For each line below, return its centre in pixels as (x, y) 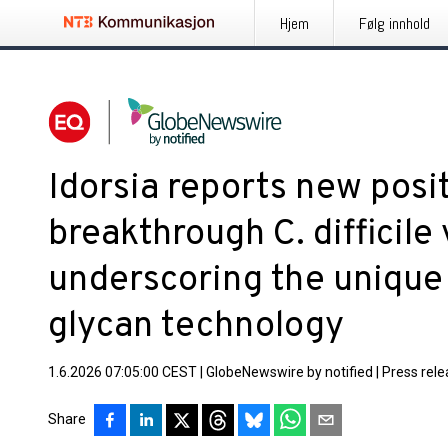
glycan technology (196, 327)
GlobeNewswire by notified (289, 372)
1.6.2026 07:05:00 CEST (122, 372)
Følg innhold (394, 23)
